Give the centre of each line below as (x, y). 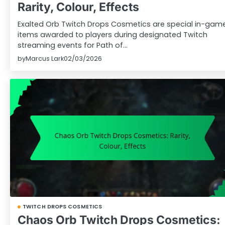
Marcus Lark (45, 58)
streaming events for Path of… (73, 45)
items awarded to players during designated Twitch (113, 34)
